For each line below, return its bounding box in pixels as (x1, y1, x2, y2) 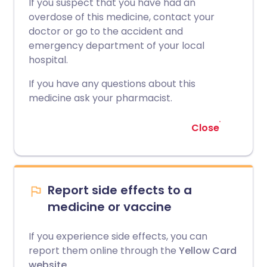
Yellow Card (176, 244, 237, 257)
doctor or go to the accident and (29, 24, 183, 38)
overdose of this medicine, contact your (29, 10, 215, 24)
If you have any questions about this (29, 77, 195, 91)
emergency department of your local (29, 39, 204, 52)
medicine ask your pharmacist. (29, 91, 172, 105)
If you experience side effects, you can (29, 229, 207, 243)
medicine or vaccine (48, 198, 172, 215)
